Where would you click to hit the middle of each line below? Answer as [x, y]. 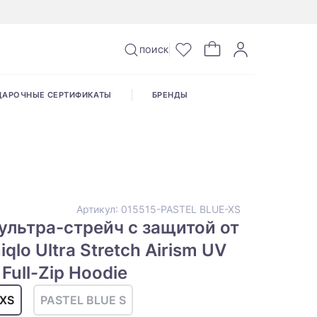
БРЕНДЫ [170, 95]
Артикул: [99, 209]
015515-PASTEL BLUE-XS [181, 209]
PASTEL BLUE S [83, 300]
